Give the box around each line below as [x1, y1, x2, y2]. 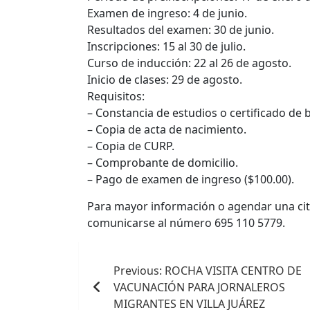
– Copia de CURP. [87, 138, 174, 154]
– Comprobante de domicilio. [87, 155, 238, 171]
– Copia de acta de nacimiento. [87, 122, 246, 138]
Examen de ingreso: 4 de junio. [87, 6, 247, 21]
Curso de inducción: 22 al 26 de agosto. [87, 55, 291, 71]
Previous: [113, 263, 162, 279]
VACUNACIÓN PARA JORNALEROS [113, 280, 285, 295]
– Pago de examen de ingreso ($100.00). [87, 172, 294, 188]
